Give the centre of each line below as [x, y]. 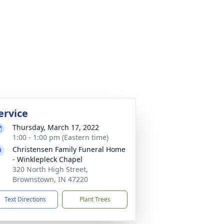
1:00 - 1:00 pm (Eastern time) [60, 137]
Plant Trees [95, 199]
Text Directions [25, 199]
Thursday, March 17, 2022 [56, 127]
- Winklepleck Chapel [47, 159]
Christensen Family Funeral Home [69, 149]
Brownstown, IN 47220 [50, 179]
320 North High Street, [50, 169]
